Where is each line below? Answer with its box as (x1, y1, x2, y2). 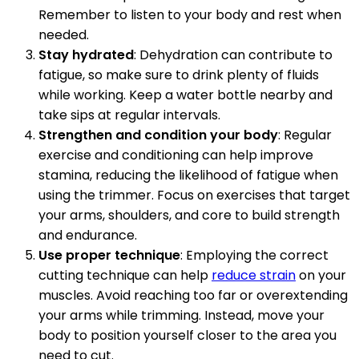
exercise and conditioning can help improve (38, 146, 313, 165)
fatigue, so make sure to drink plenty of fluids (38, 66, 319, 85)
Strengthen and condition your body (38, 126, 278, 145)
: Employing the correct (180, 246, 329, 265)
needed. (38, 26, 89, 45)
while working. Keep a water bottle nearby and (38, 86, 333, 105)
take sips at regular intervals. (38, 106, 220, 125)
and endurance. (38, 226, 137, 245)
